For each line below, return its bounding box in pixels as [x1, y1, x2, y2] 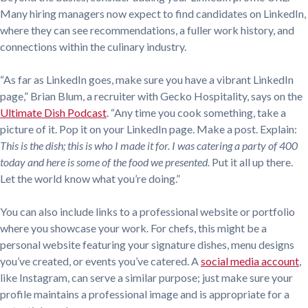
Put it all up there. [210, 155, 293, 168]
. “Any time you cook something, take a [107, 105, 286, 119]
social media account [201, 254, 299, 267]
